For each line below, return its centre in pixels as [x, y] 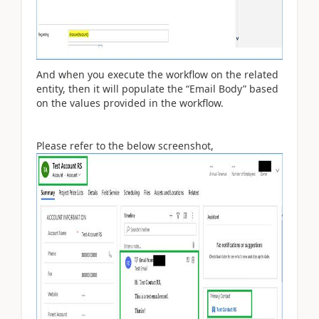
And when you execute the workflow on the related [157, 74]
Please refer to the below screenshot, [125, 145]
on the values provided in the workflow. [130, 103]
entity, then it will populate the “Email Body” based [157, 88]
